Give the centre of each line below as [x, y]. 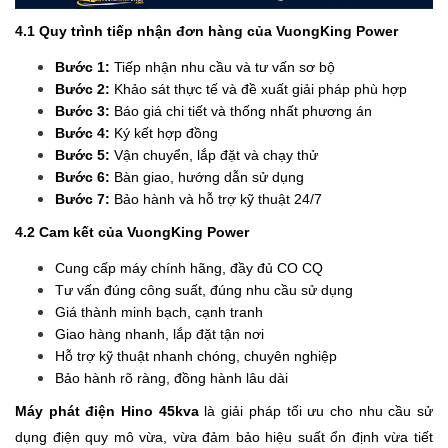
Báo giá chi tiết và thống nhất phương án [243, 111]
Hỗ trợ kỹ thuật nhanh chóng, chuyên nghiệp [198, 355]
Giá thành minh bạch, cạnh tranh [161, 311]
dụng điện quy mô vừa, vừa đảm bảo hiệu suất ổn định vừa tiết [224, 436]
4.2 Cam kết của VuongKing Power [132, 232]
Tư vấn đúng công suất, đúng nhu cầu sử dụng [206, 289]
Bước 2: [82, 89]
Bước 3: [82, 111]
